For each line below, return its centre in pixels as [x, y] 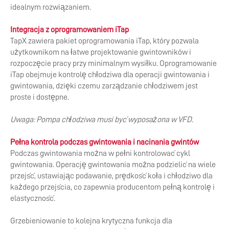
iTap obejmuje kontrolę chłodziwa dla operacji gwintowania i [110, 75]
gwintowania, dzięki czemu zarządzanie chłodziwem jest [104, 86]
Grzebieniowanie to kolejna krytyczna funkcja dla [91, 221]
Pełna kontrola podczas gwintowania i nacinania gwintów [105, 142]
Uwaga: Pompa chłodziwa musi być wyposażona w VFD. [102, 120]
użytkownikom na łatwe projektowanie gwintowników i [101, 52]
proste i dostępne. [40, 97]
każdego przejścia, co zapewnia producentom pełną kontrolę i [112, 187]
